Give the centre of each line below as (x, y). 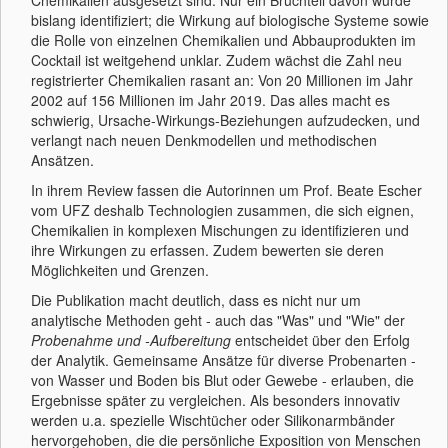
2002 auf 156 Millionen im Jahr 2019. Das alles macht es (210, 100)
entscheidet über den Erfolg (320, 340)
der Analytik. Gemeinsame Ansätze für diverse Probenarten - (223, 360)
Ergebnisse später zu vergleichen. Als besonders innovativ (215, 400)
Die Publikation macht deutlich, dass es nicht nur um (196, 300)
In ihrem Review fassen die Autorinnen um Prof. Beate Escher (226, 190)
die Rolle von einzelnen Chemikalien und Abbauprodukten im (223, 40)
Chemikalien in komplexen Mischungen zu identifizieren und (220, 230)
